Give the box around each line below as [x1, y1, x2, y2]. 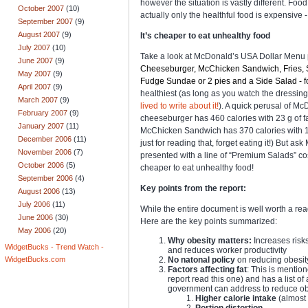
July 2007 [18, 43, 50, 52]
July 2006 [18, 200, 50, 208]
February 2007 [18, 109, 67, 117]
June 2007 [18, 56, 53, 65]
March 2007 [18, 96, 58, 104]
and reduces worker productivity [168, 245, 287, 255]
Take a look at [140, 51, 194, 61]
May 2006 [18, 226, 51, 234]
